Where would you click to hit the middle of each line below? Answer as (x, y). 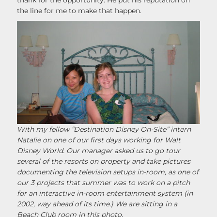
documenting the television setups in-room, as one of (108, 172)
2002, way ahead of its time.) (65, 204)
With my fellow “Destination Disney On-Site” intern (104, 130)
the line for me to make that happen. (79, 11)
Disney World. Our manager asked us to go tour (99, 151)
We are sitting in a (146, 204)
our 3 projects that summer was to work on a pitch (103, 183)
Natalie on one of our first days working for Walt (99, 140)
